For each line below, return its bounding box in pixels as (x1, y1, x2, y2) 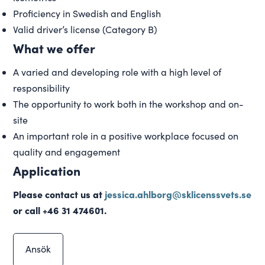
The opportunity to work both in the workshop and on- (13, 97, 244, 110)
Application (13, 161, 81, 179)
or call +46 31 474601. (13, 203, 107, 216)
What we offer (13, 38, 96, 56)
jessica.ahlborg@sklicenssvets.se (105, 187, 252, 201)
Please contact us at (13, 187, 105, 201)
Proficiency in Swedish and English (13, 7, 161, 20)
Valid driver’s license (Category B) (13, 22, 158, 35)
